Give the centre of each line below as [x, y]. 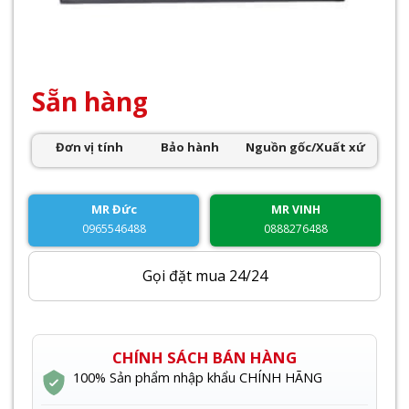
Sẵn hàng [90, 101]
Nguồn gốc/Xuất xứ [305, 147]
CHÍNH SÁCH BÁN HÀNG [204, 357]
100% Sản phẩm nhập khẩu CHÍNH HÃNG [198, 377]
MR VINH [295, 209]
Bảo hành [190, 147]
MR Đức [114, 209]
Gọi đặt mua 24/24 [204, 276]
